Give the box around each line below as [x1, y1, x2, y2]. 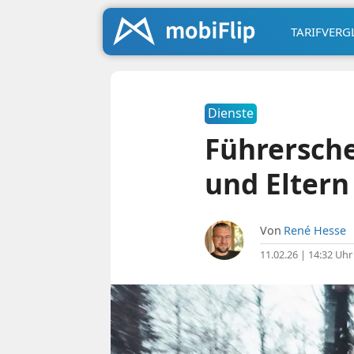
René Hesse [283, 223, 346, 238]
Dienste [207, 104, 254, 122]
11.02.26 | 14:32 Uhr [259, 247, 352, 262]
